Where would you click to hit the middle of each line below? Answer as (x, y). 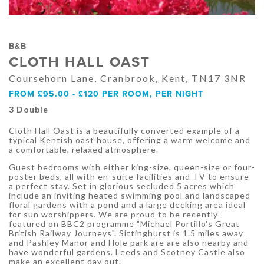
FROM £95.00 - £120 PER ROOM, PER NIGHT (106, 94)
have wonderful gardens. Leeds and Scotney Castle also (127, 252)
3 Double (29, 110)
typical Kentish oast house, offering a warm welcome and (130, 140)
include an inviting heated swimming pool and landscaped (130, 196)
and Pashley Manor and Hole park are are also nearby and (129, 243)
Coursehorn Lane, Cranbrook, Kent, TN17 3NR (128, 78)
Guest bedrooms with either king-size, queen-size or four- (132, 167)
